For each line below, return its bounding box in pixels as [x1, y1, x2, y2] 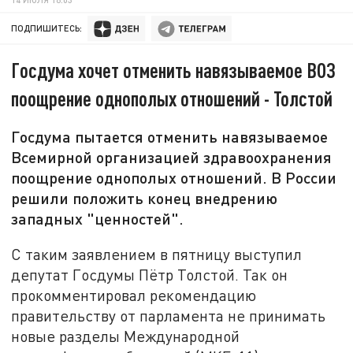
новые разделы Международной [11, 326, 240, 345]
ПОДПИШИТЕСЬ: [11, 23, 83, 34]
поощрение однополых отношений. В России [11, 168, 337, 188]
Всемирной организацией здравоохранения [11, 147, 333, 167]
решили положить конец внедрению [11, 188, 278, 208]
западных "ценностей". [11, 209, 184, 229]
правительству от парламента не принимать [11, 306, 326, 325]
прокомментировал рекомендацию [11, 285, 257, 304]
